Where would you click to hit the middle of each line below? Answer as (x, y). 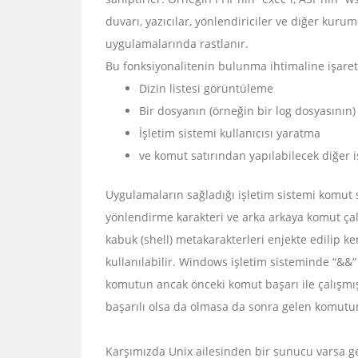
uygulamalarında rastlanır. (177, 44)
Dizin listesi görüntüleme (206, 88)
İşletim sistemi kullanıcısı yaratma (230, 133)
